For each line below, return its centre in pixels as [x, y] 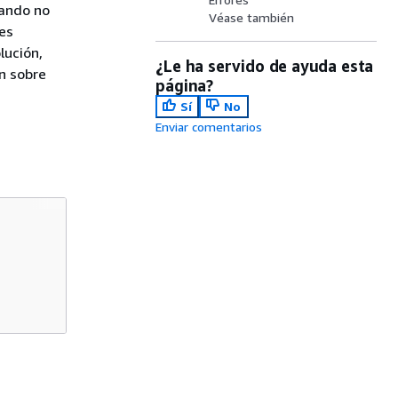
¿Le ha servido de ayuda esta [265, 66]
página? [184, 85]
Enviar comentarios [209, 127]
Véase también [252, 17]
